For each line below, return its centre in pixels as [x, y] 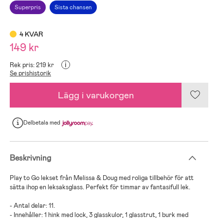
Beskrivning [30, 158]
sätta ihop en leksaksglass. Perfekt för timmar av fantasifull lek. [100, 187]
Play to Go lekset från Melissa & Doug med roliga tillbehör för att [102, 178]
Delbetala [36, 123]
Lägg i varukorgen [96, 95]
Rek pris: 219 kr [32, 65]
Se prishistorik [30, 73]
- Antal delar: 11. [32, 205]
